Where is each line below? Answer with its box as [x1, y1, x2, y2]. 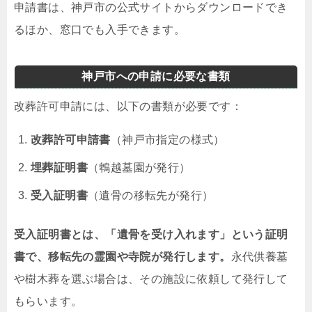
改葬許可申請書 [31, 133, 111, 146]
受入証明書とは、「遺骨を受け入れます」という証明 [14, 228, 288, 240]
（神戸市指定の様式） [110, 133, 225, 146]
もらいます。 [14, 295, 83, 307]
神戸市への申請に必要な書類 [81, 70, 231, 82]
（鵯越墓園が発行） [88, 161, 191, 173]
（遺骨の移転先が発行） [88, 189, 214, 201]
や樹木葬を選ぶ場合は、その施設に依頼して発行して [14, 272, 288, 285]
